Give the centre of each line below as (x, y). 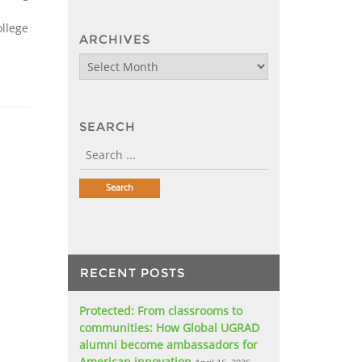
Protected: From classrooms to (160, 310)
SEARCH (107, 126)
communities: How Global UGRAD (169, 327)
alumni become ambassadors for (168, 344)
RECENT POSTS (132, 272)
